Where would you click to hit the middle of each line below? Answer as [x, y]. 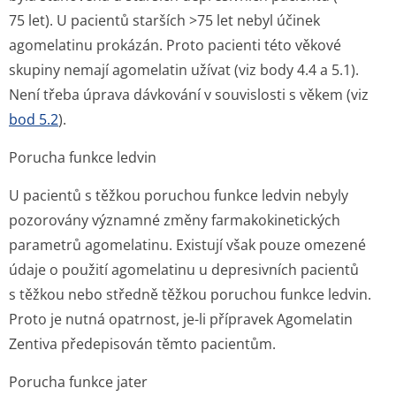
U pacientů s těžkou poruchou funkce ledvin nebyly [179, 195]
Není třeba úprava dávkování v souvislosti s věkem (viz [189, 95]
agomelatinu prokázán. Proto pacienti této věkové [175, 45]
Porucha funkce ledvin [83, 157]
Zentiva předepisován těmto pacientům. [142, 344]
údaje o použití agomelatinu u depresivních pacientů [184, 270]
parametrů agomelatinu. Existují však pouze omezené [187, 245]
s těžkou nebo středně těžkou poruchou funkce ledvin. [190, 294]
